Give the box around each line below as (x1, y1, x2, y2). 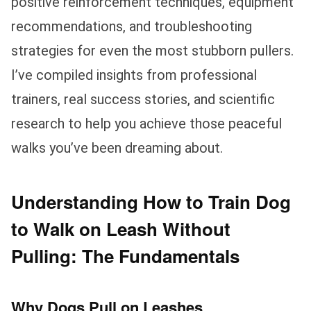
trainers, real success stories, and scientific (11, 90, 275, 108)
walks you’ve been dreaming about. (11, 139, 223, 156)
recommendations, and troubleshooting (11, 17, 252, 35)
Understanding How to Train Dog (11, 188, 291, 215)
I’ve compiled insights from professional (11, 66, 257, 83)
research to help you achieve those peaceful (11, 115, 282, 132)
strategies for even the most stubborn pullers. (11, 42, 294, 59)
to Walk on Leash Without (11, 215, 230, 242)
